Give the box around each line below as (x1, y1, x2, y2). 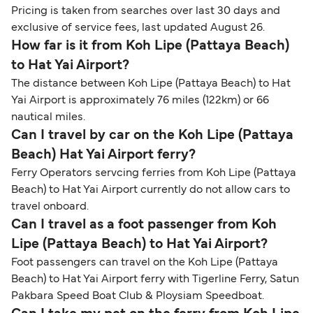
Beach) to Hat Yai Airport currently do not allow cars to (11, 185, 290, 196)
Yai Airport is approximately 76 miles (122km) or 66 (11, 96, 269, 106)
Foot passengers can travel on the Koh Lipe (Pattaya (11, 258, 278, 268)
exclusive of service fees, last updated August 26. (11, 23, 265, 34)
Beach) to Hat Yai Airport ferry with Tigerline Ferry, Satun (11, 275, 299, 285)
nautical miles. (11, 112, 85, 123)
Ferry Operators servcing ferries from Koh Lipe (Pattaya (11, 168, 296, 179)
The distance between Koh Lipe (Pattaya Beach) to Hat (11, 79, 291, 89)
